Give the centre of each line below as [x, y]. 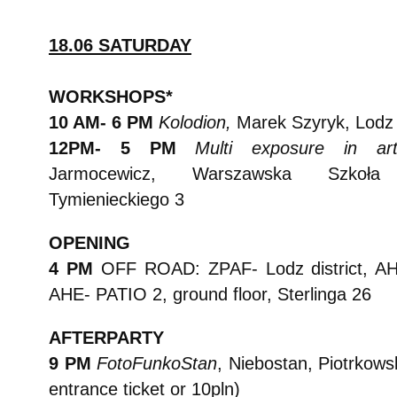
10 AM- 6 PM [104, 122]
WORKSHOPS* [111, 97]
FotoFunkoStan [157, 363]
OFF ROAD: [150, 269]
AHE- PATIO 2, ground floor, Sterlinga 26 [210, 294]
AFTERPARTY [106, 338]
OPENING [90, 243]
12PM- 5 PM [122, 148]
